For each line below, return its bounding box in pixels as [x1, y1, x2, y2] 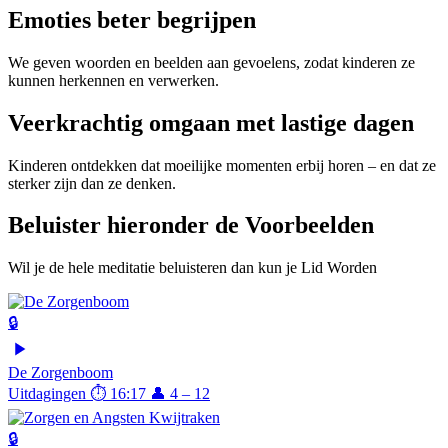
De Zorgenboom [8, 364, 113, 382]
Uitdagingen [8, 385, 86, 403]
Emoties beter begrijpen [8, 6, 256, 33]
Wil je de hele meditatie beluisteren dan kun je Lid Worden [8, 259, 377, 277]
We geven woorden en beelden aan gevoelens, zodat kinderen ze [8, 53, 415, 71]
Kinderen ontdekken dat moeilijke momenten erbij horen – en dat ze [8, 156, 436, 174]
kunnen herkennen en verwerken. [8, 71, 219, 89]
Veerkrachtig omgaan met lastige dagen [8, 109, 414, 136]
